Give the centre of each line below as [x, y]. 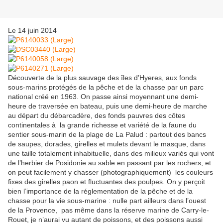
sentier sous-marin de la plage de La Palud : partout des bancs [107, 135]
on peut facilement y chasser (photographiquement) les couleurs [111, 172]
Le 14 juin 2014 [32, 31]
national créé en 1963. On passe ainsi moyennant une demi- [103, 97]
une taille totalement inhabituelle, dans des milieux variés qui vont [111, 154]
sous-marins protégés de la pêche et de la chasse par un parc [106, 87]
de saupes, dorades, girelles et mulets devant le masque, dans [107, 144]
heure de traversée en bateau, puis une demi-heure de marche [108, 106]
